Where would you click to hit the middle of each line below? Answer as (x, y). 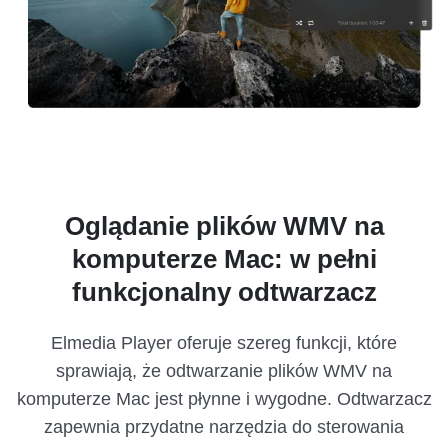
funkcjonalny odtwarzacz (224, 292)
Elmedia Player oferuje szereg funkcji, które (224, 343)
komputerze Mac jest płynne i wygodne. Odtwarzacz (224, 399)
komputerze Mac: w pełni (224, 259)
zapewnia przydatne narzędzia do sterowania (224, 427)
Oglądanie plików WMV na (224, 226)
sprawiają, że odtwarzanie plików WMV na (224, 371)
